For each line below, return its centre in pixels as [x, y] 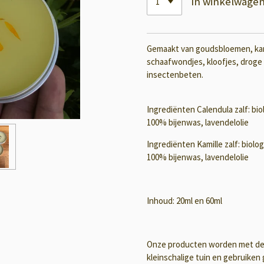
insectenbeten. [177, 75]
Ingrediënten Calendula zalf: [199, 110]
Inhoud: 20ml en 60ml [184, 201]
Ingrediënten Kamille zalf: [194, 144]
